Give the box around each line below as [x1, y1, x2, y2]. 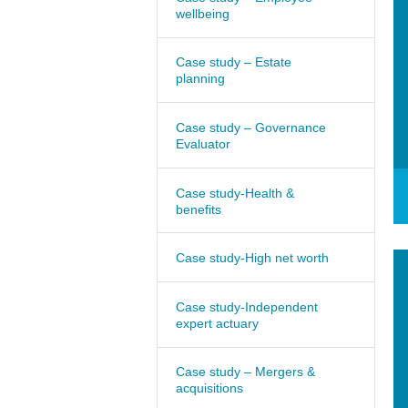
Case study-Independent [176, 299, 318, 314]
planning [176, 71, 225, 87]
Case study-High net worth [176, 250, 329, 266]
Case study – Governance [176, 119, 326, 135]
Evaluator [176, 136, 230, 151]
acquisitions [176, 381, 243, 396]
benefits [176, 201, 221, 217]
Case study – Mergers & [176, 364, 315, 380]
